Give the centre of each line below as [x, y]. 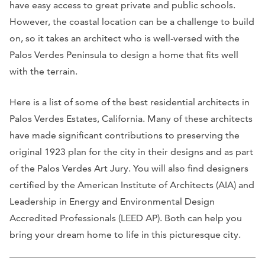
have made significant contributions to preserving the [125, 135]
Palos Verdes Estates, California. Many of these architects [131, 118]
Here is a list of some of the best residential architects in [130, 102]
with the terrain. [43, 71]
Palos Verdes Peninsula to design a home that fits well [124, 54]
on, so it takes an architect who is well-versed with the [125, 38]
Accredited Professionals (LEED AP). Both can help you [126, 218]
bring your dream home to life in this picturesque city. [125, 234]
